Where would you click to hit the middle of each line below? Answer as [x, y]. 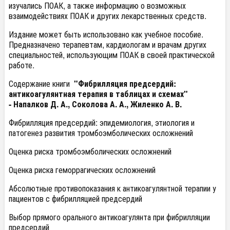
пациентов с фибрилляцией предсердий [75, 198]
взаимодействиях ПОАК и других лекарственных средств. [108, 16]
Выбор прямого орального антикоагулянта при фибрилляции [109, 217]
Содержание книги [40, 83]
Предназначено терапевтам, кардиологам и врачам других [108, 44]
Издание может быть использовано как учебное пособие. [106, 34]
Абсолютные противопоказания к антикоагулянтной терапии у [112, 188]
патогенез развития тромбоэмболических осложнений [101, 133]
